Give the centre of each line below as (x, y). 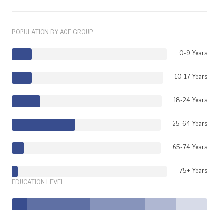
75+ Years (193, 170)
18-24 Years (190, 100)
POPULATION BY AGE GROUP (53, 32)
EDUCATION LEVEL (38, 182)
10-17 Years (191, 76)
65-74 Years (190, 147)
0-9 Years (193, 53)
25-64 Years (190, 123)
